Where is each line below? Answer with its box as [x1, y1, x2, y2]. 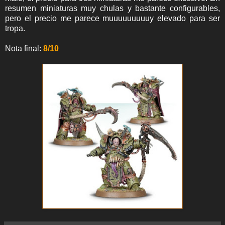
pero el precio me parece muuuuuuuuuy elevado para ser [5, 14, 220, 23]
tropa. [5, 24, 25, 33]
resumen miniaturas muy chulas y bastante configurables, [5, 4, 220, 13]
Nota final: [5, 44, 43, 53]
